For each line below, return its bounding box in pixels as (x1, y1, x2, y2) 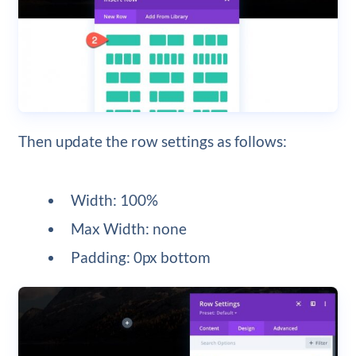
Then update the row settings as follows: (17, 132, 287, 151)
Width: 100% (71, 191, 159, 210)
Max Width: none (71, 219, 188, 238)
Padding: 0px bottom (71, 248, 211, 267)
